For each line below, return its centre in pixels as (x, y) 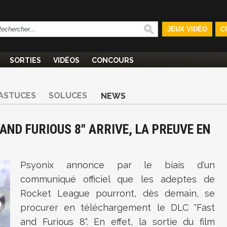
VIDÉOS (66, 60)
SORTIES (25, 60)
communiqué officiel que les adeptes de (118, 179)
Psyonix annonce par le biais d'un (118, 165)
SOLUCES (68, 96)
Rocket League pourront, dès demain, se (118, 193)
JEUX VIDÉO (187, 29)
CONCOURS (113, 60)
